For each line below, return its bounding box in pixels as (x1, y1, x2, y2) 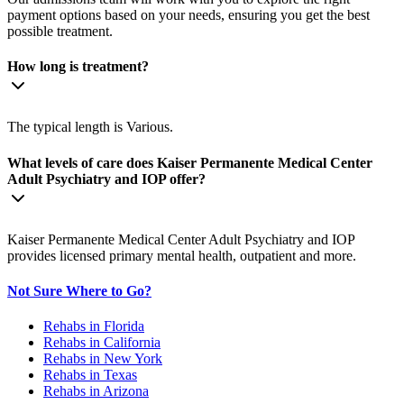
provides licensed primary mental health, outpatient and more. (7, 247, 356, 263)
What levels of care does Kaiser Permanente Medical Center (7, 154, 372, 170)
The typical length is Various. (7, 119, 173, 135)
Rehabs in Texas (43, 367, 137, 383)
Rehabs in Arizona (43, 383, 149, 399)
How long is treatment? (7, 59, 149, 75)
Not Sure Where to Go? (7, 283, 151, 299)
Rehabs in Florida (43, 318, 144, 335)
